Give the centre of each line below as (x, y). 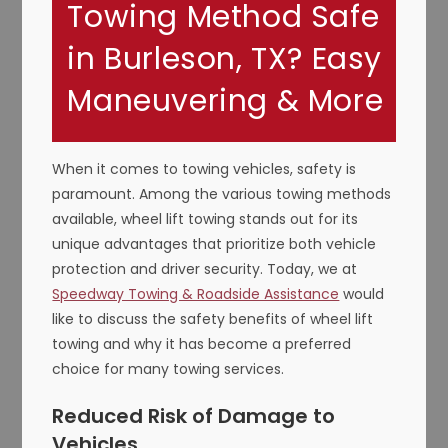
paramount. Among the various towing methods (222, 193)
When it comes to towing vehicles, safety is (204, 168)
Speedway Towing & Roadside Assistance (196, 293)
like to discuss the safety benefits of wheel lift (213, 318)
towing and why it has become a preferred (202, 343)
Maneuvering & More (225, 100)
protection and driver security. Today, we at (205, 268)
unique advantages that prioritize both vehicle (214, 243)
